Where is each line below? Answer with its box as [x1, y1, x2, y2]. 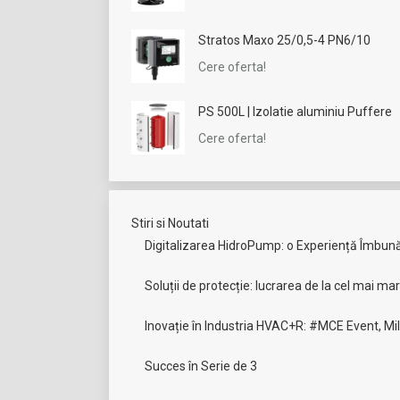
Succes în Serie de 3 [145, 359, 257, 373]
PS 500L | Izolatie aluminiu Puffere [198, 104, 392, 119]
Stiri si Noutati [131, 216, 209, 230]
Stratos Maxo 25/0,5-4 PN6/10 [198, 33, 371, 47]
